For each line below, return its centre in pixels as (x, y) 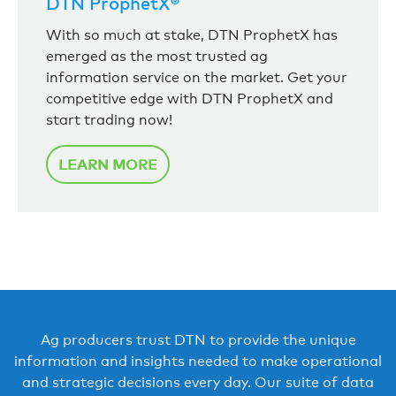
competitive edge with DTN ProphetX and (190, 98)
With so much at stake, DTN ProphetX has (192, 34)
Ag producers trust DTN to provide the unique (198, 340)
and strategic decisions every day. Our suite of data (198, 383)
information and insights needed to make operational (198, 362)
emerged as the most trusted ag (157, 56)
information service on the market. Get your (197, 77)
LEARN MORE (108, 164)
